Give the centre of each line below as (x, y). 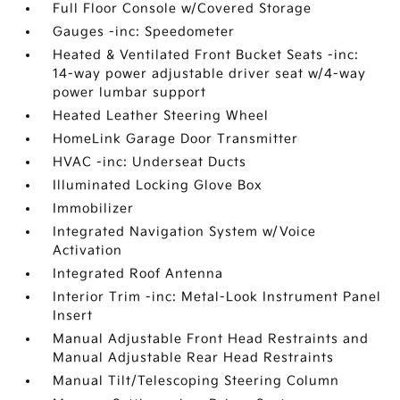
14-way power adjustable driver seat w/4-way (210, 74)
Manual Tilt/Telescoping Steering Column (196, 381)
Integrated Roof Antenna (138, 274)
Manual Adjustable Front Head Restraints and (211, 339)
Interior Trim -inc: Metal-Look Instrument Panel (217, 297)
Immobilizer (94, 208)
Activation (88, 250)
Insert (73, 316)
